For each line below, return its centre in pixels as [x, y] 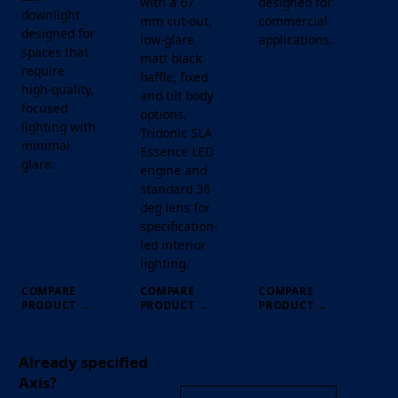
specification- [179, 226]
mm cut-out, [176, 20]
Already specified [83, 362]
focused [44, 107]
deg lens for [175, 207]
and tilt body [176, 95]
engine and [173, 170]
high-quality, [58, 89]
